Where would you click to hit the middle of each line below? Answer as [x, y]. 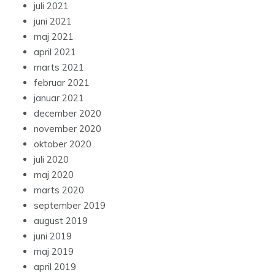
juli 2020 [51, 160]
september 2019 [70, 206]
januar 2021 [59, 98]
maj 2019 [54, 252]
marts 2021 [59, 68]
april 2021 [55, 52]
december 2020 [68, 114]
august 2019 [61, 221]
